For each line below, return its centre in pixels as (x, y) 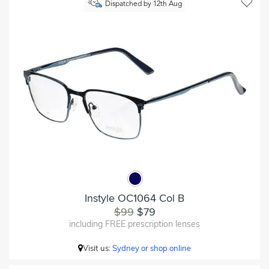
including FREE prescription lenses (134, 224)
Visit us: (98, 248)
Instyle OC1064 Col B (134, 198)
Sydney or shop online (152, 248)
